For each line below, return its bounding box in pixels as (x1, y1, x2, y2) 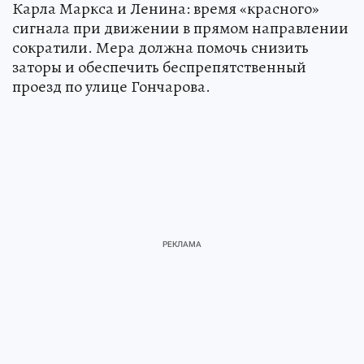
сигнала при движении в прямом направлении (12, 16, 349, 39)
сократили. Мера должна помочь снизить (12, 36, 309, 58)
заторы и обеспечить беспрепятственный (12, 55, 306, 78)
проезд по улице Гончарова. (12, 75, 210, 97)
